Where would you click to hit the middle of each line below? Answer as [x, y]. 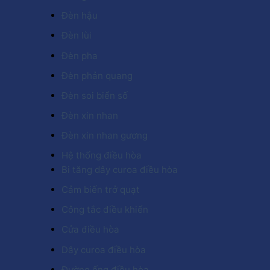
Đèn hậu [80, 16]
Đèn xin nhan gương [105, 135]
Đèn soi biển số [95, 95]
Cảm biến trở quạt [101, 190]
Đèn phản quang [97, 75]
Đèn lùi [77, 36]
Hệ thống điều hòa [102, 155]
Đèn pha [80, 55]
